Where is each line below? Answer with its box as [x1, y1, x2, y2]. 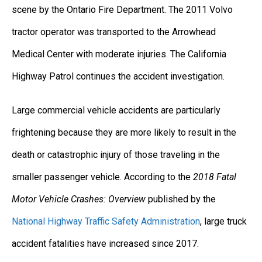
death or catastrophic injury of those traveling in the [12, 149, 220, 160]
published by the [146, 193, 216, 205]
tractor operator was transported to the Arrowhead [12, 26, 216, 37]
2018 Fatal [193, 171, 236, 182]
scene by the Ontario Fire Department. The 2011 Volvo [12, 4, 233, 15]
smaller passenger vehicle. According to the [12, 171, 193, 182]
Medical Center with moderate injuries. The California [12, 48, 226, 60]
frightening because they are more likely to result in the [12, 126, 236, 138]
